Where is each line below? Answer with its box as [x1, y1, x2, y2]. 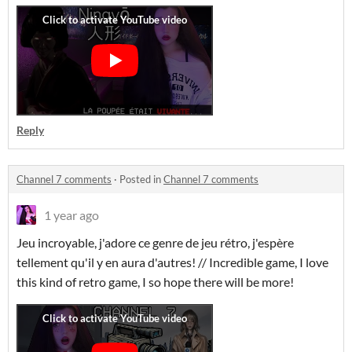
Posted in [119, 173, 163, 185]
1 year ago [44, 207, 99, 222]
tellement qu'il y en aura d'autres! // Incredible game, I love [16, 255, 328, 269]
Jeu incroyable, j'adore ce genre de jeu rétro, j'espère [16, 235, 294, 250]
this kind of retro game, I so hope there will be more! [16, 274, 294, 289]
